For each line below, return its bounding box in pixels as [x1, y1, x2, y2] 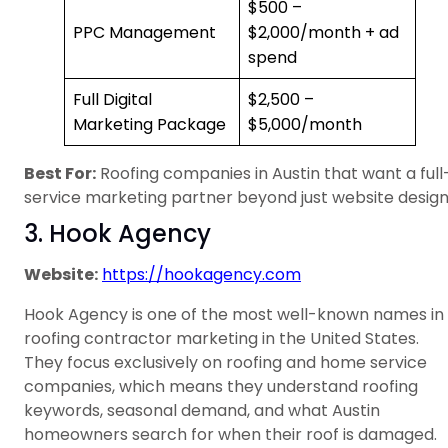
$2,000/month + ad [248, 21, 399, 45]
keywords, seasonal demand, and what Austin [24, 399, 380, 423]
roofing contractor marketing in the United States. [24, 327, 419, 351]
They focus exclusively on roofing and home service [24, 351, 427, 375]
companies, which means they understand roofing [24, 375, 418, 399]
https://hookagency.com [102, 263, 301, 287]
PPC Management [73, 21, 216, 45]
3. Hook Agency [24, 217, 211, 251]
